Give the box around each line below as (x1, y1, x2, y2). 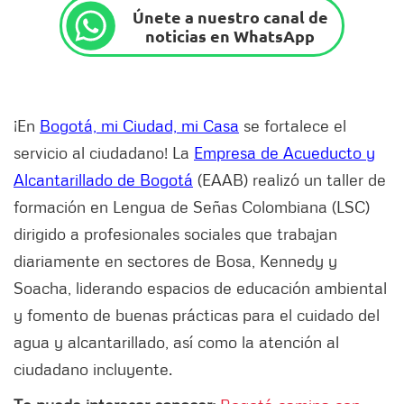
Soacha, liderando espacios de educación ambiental (14, 278, 387, 298)
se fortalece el (239, 115, 346, 136)
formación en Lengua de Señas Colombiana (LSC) (14, 197, 370, 217)
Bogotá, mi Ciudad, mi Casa (40, 115, 239, 136)
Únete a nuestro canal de (132, 5, 328, 27)
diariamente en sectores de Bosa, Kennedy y (14, 251, 337, 271)
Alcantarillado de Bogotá (14, 170, 193, 190)
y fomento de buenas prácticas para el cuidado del (14, 305, 380, 326)
